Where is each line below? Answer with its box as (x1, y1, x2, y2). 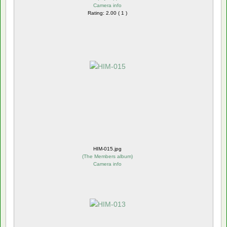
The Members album (84, 153, 131, 159)
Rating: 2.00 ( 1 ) (88, 10, 127, 16)
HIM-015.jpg (93, 145, 122, 152)
